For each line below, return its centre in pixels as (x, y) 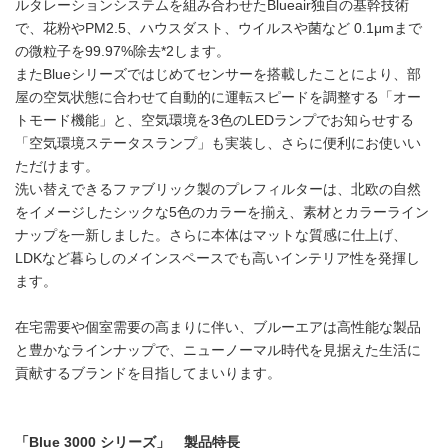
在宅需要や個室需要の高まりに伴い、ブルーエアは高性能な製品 (218, 328)
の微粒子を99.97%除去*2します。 (122, 52)
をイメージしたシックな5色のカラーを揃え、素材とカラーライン (222, 213)
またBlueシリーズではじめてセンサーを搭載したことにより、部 (218, 75)
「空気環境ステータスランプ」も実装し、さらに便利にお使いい (218, 144)
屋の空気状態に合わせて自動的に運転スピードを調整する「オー (218, 98)
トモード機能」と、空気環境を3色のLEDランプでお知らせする (214, 121)
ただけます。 (57, 167)
